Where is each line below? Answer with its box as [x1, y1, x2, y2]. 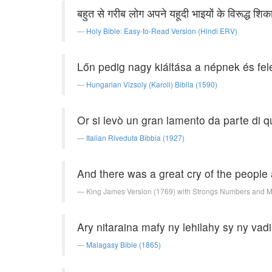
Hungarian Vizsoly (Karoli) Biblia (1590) [86, 79, 217, 89]
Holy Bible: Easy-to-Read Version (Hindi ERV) [86, 25, 237, 36]
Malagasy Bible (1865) [86, 239, 161, 250]
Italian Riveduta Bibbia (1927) [86, 132, 185, 143]
